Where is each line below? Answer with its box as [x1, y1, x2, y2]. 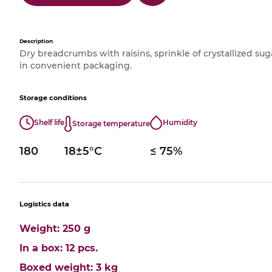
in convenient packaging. [19, 60, 132, 71]
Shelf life [34, 118, 64, 127]
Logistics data [19, 200, 69, 208]
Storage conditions [19, 94, 87, 102]
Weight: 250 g [19, 223, 90, 234]
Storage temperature [72, 119, 150, 128]
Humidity [163, 118, 197, 127]
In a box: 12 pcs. [19, 242, 98, 254]
